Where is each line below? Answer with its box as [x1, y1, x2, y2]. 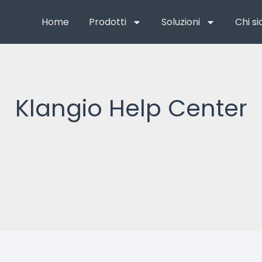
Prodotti [88, 15, 126, 29]
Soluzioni [161, 15, 200, 29]
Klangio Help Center [15, 92, 247, 125]
